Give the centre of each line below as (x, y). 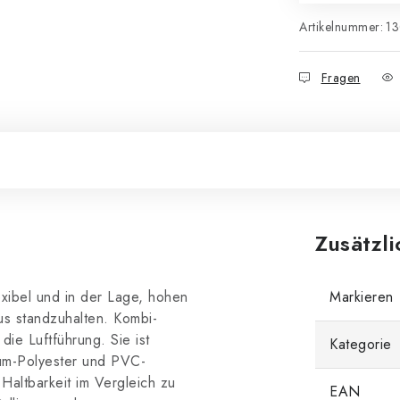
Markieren (362, 297)
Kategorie (361, 344)
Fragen (341, 78)
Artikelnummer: (341, 27)
